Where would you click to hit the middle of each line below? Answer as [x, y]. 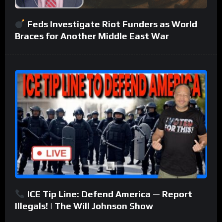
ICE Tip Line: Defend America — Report [109, 194]
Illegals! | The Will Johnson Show [84, 206]
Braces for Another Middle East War [92, 36]
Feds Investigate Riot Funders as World [111, 24]
